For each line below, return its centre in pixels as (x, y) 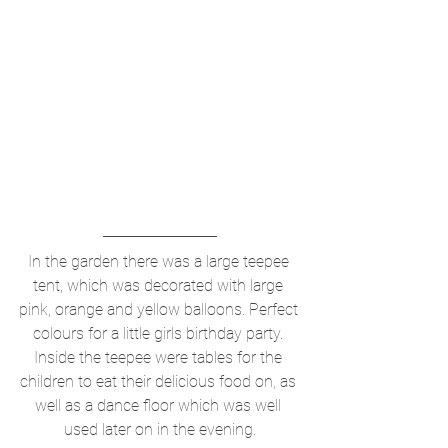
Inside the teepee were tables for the (160, 358)
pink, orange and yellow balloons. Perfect (160, 310)
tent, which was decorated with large (160, 286)
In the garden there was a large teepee (160, 262)
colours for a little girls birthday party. (160, 334)
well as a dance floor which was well (160, 406)
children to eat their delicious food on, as (160, 382)
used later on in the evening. (160, 430)
